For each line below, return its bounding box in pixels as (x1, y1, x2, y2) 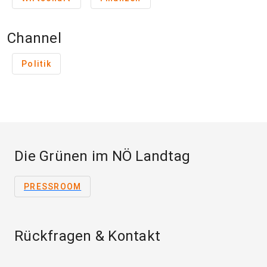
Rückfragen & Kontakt (14, 228, 160, 245)
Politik (21, 59, 51, 69)
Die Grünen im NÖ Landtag (14, 148, 190, 165)
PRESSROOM (24, 182, 82, 192)
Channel (7, 30, 61, 47)
